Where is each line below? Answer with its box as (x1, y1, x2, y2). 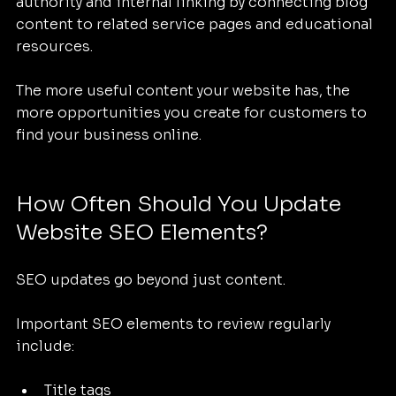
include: (16, 337, 74, 356)
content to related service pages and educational (16, 15, 377, 34)
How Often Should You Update (16, 191, 346, 218)
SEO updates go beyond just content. (16, 270, 286, 290)
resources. (16, 37, 93, 57)
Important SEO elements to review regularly (16, 315, 334, 334)
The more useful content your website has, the (16, 81, 354, 101)
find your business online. (16, 126, 202, 145)
